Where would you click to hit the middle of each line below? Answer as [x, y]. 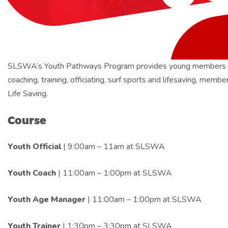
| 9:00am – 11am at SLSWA [114, 147]
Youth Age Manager [47, 200]
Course [27, 120]
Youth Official [35, 147]
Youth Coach [32, 173]
